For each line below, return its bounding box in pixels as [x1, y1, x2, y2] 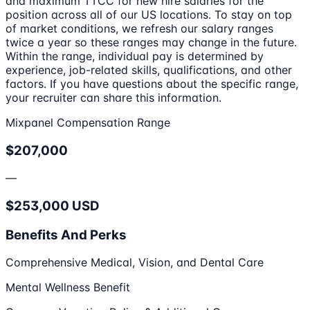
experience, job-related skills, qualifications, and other [6, 62, 292, 77]
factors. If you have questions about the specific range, [6, 76, 298, 91]
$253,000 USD [6, 198, 100, 215]
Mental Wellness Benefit [6, 280, 130, 295]
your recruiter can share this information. [6, 90, 221, 104]
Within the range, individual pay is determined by [6, 48, 264, 63]
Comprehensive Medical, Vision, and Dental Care [6, 255, 264, 270]
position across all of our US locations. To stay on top [6, 7, 292, 21]
